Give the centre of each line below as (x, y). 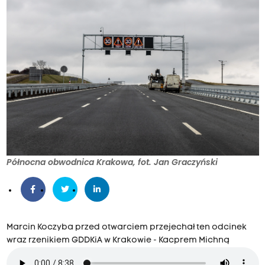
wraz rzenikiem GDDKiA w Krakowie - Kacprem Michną (118, 241)
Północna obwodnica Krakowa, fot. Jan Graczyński (112, 162)
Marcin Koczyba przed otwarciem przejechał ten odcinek (126, 228)
